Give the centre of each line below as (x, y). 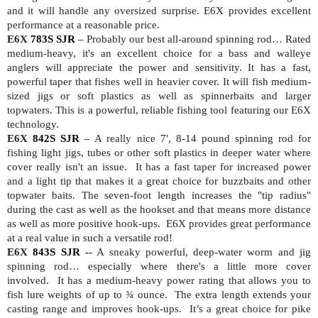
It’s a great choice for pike (250, 308)
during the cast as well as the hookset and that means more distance (159, 209)
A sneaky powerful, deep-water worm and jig (204, 252)
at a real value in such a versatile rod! (90, 237)
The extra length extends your (243, 294)
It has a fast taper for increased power (223, 166)
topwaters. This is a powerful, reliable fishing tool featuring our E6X (159, 110)
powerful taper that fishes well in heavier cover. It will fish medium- (159, 81)
